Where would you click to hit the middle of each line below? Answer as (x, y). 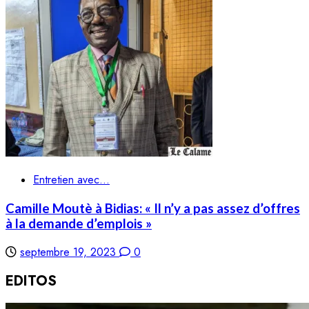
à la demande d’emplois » (79, 224)
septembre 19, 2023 (70, 252)
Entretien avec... (71, 180)
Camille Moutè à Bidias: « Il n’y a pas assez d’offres (153, 209)
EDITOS (31, 281)
